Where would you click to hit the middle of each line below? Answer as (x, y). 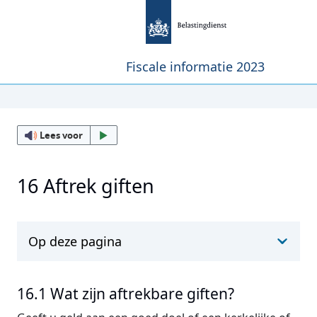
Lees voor (62, 135)
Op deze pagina (75, 241)
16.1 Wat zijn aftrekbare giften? (126, 294)
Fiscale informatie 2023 (195, 67)
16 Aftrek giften (86, 186)
